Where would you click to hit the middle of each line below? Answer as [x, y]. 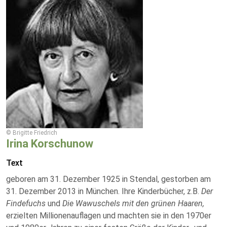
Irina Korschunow [50, 144]
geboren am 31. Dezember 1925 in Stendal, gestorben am [108, 179]
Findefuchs [27, 203]
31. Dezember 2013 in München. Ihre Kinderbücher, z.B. [104, 191]
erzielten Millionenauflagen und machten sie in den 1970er [109, 216]
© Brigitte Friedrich [32, 133]
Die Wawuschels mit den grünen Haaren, [133, 203]
